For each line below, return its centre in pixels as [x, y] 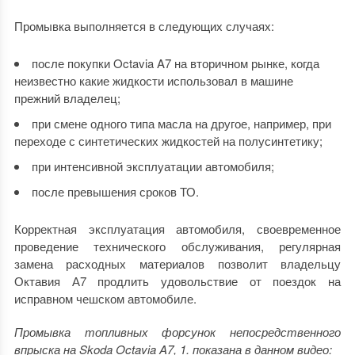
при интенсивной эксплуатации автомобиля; [153, 166]
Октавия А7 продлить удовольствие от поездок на [177, 281]
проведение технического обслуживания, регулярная [177, 246]
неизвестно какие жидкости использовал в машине [153, 80]
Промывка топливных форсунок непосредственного [177, 331]
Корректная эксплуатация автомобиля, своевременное [177, 228]
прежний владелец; [67, 97]
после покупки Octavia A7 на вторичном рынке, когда [175, 63]
